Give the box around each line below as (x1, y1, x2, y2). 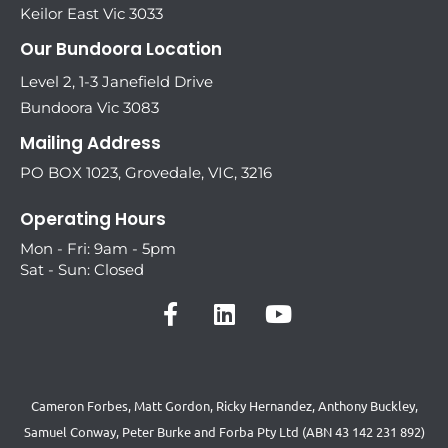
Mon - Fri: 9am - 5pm (20, 238, 176, 258)
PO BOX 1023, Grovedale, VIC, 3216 (20, 163, 272, 183)
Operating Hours (20, 206, 166, 231)
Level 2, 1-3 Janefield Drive (20, 72, 213, 92)
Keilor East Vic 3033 (20, 4, 163, 24)
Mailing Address (20, 131, 161, 156)
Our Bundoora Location (20, 37, 222, 62)
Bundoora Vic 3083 (20, 98, 159, 118)
